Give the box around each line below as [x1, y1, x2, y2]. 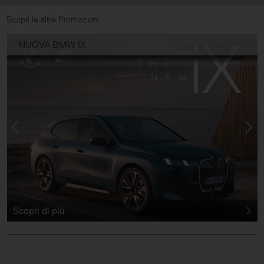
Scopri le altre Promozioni [6, 14, 100, 24]
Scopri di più [12, 206, 65, 216]
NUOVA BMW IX [18, 39, 86, 49]
